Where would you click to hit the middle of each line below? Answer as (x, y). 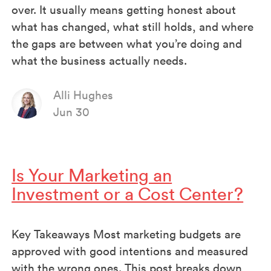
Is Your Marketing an (92, 176)
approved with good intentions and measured (130, 251)
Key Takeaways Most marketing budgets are (126, 234)
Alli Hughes (83, 95)
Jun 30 (72, 112)
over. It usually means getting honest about (124, 9)
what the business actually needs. (100, 60)
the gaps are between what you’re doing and (127, 43)
